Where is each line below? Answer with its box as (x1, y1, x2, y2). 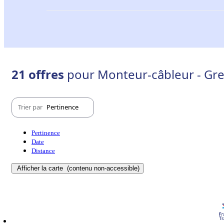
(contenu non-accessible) (65, 164, 139, 172)
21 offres (11, 65, 67, 82)
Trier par (18, 102, 44, 112)
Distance (31, 146, 55, 154)
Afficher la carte (17, 164, 65, 172)
